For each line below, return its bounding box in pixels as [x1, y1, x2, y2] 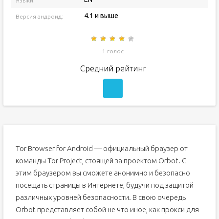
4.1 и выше [84, 12, 118, 20]
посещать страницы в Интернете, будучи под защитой [15, 181, 194, 189]
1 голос [102, 48, 124, 54]
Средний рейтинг [80, 64, 146, 73]
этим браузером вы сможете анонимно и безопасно [15, 169, 190, 177]
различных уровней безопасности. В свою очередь [15, 193, 186, 201]
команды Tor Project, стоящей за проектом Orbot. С [15, 156, 186, 165]
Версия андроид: [15, 13, 63, 20]
